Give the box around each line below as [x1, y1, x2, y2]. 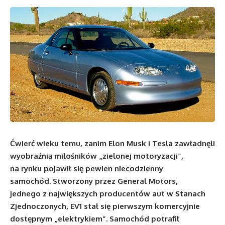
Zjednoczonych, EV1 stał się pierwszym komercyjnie [10, 201, 200, 211]
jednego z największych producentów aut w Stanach [10, 189, 205, 199]
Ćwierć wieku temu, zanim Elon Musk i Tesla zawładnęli [10, 139, 215, 149]
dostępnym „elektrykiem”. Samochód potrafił [10, 214, 179, 224]
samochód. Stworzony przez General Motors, [10, 176, 178, 186]
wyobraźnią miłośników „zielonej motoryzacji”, [10, 151, 183, 161]
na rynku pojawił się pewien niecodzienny [10, 164, 163, 174]
